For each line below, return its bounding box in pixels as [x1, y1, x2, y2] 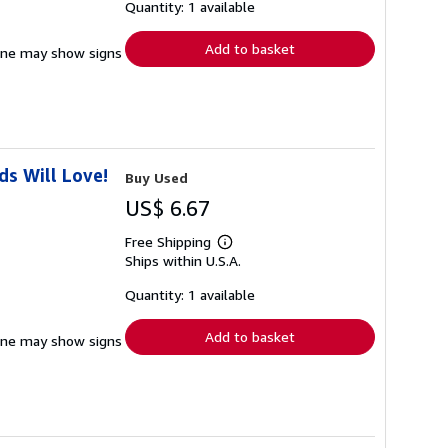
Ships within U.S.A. [125, 252, 241, 269]
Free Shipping [125, 233, 211, 250]
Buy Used [125, 169, 188, 186]
